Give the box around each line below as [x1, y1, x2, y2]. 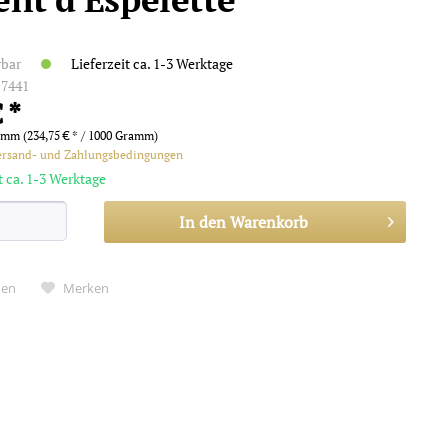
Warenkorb [229, 211, 308, 233]
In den [178, 211, 226, 233]
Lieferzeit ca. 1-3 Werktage [68, 54, 234, 73]
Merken [63, 279, 110, 297]
